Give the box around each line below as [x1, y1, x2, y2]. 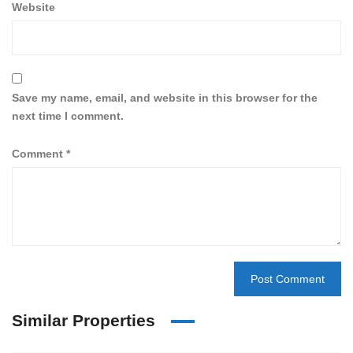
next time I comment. [12, 110, 124, 123]
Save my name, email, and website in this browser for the [12, 91, 318, 105]
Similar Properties [12, 311, 155, 330]
